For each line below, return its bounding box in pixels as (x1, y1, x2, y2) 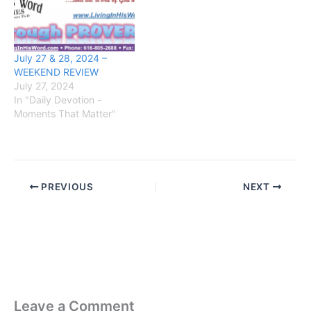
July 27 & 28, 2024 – (14, 52, 107, 65)
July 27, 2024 (14, 80, 74, 92)
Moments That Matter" (14, 108, 116, 120)
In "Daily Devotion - (14, 94, 101, 106)
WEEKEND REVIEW (14, 66, 99, 78)
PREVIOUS (38, 181, 94, 193)
